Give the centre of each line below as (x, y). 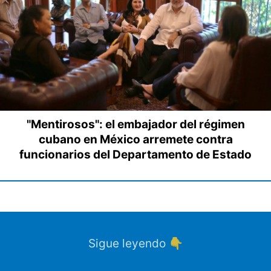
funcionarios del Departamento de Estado (135, 155)
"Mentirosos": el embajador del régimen (135, 125)
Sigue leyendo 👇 (135, 244)
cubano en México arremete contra (135, 140)
